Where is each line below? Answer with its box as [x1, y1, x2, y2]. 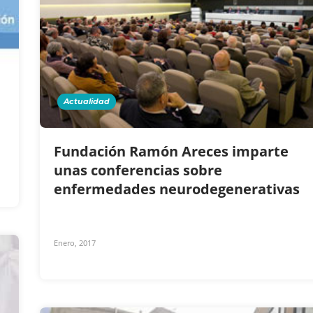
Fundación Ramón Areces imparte [54, 141, 289, 161]
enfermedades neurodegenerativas [54, 179, 303, 198]
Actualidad [64, 96, 110, 106]
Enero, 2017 [54, 237, 96, 248]
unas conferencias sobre [54, 160, 222, 180]
